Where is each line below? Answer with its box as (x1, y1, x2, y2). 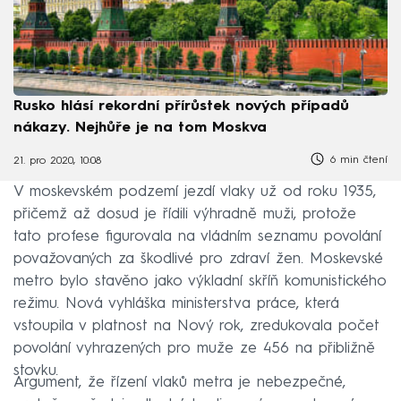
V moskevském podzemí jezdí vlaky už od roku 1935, (13, 183, 376, 200)
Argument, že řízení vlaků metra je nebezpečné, (13, 374, 346, 390)
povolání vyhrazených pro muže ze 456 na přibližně (13, 340, 375, 356)
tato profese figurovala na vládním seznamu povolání (13, 228, 381, 244)
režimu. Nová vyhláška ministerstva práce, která (13, 295, 339, 311)
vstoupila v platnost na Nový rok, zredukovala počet (13, 318, 380, 334)
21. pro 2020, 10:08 (13, 156, 101, 167)
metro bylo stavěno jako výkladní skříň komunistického (13, 273, 387, 289)
